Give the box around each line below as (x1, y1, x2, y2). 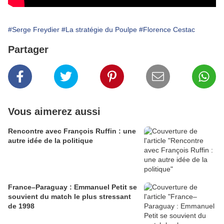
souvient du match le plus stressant (8, 192, 131, 201)
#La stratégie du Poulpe (61, 25, 137, 34)
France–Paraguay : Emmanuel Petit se (8, 183, 137, 191)
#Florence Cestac (139, 25, 195, 34)
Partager (8, 44, 48, 55)
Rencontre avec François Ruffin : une (8, 127, 136, 135)
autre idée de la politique (8, 136, 93, 145)
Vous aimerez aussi (8, 106, 100, 117)
